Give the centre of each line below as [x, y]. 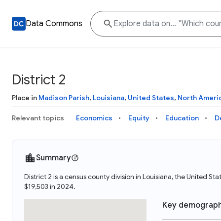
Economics [94, 118]
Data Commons [54, 24]
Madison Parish [64, 98]
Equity [139, 118]
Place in [25, 98]
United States [151, 98]
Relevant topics [38, 118]
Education [182, 118]
